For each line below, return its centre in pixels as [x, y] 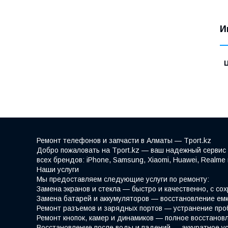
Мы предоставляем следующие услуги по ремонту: [123, 179]
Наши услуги [58, 169]
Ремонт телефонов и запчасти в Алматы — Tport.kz [124, 140]
